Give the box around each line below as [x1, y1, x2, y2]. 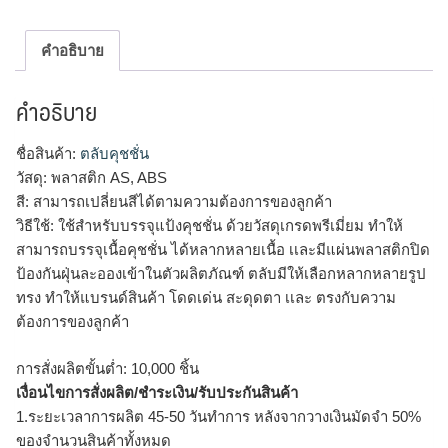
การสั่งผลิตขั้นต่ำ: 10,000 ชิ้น [16, 359, 199, 377]
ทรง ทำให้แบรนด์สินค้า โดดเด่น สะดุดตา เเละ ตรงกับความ [16, 289, 396, 307]
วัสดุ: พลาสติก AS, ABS [16, 169, 167, 187]
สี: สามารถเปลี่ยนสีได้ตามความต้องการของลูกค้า [16, 193, 332, 211]
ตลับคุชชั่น [76, 145, 149, 163]
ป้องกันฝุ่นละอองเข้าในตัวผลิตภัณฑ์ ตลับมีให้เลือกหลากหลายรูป [16, 265, 426, 283]
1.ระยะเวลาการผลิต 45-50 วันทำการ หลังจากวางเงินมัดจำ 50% [16, 407, 421, 425]
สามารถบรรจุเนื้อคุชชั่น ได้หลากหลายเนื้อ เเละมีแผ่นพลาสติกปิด [16, 241, 430, 259]
